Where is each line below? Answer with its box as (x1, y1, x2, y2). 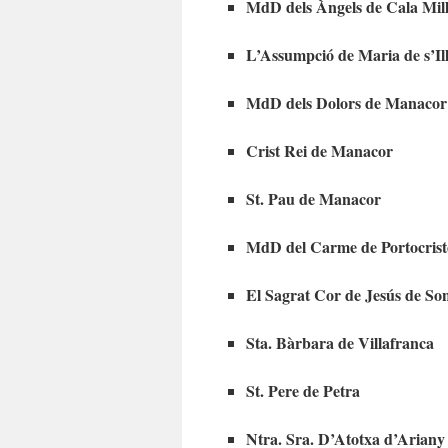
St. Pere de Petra (246, 378, 360, 402)
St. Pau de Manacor (246, 186, 381, 210)
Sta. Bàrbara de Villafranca (246, 330, 434, 354)
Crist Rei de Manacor (246, 138, 393, 162)
